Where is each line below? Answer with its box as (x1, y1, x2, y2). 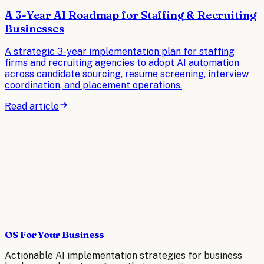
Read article (5, 101, 59, 113)
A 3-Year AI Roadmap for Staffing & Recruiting (5, 8, 256, 22)
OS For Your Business (5, 229, 105, 241)
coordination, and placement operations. (5, 80, 182, 91)
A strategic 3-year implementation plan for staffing (5, 46, 235, 58)
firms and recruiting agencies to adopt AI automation (5, 57, 239, 69)
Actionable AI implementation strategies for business (5, 250, 242, 262)
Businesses (5, 21, 65, 35)
